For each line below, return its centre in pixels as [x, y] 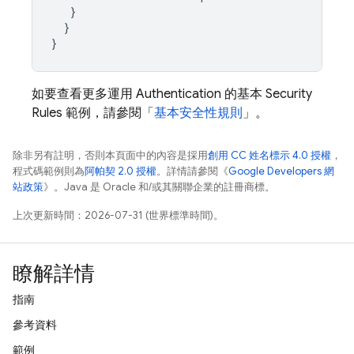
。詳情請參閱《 [192, 171]
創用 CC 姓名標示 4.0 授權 [269, 155]
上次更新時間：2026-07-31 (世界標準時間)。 [118, 215]
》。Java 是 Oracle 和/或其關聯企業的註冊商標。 [159, 187]
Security [289, 94]
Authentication [179, 94]
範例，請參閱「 [108, 113]
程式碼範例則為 [49, 171]
